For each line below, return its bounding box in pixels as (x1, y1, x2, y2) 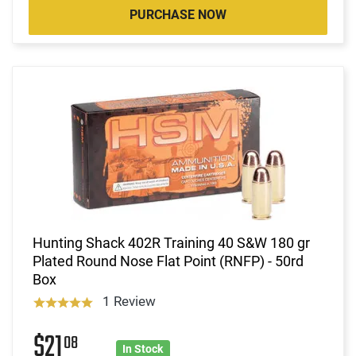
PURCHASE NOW (130, 6, 226, 22)
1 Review (102, 292, 156, 309)
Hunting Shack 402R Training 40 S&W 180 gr (33, 234, 310, 251)
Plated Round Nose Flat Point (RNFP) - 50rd (33, 252, 304, 269)
